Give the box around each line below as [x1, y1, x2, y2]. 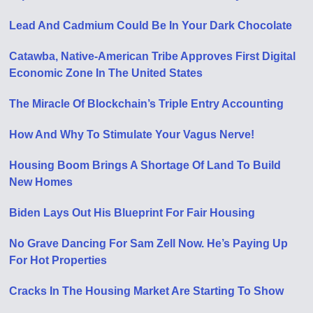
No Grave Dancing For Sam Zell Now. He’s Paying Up [9, 238, 289, 249]
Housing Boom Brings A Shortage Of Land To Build [9, 159, 282, 171]
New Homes [9, 176, 73, 188]
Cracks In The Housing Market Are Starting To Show [9, 285, 284, 297]
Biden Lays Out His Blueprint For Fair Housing [9, 207, 256, 219]
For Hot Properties [9, 254, 108, 266]
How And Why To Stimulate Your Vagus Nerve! [9, 129, 255, 140]
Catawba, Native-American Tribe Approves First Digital [9, 50, 296, 62]
